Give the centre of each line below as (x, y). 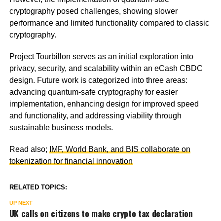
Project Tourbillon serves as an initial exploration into (101, 56)
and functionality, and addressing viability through (95, 115)
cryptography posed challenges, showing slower (93, 11)
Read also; (29, 149)
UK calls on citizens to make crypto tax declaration (101, 213)
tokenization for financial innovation (71, 161)
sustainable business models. (61, 127)
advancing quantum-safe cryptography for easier (93, 92)
